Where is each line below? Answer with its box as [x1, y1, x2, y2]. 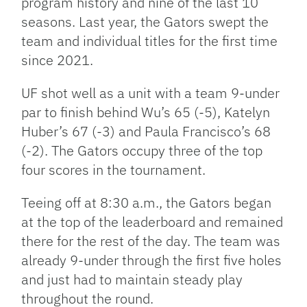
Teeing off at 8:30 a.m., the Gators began [21, 193, 272, 212]
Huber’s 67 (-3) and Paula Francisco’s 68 [21, 122, 271, 141]
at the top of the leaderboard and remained [21, 212, 284, 232]
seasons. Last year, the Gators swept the [21, 12, 269, 32]
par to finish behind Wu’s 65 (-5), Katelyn [21, 103, 271, 122]
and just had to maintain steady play [21, 270, 243, 289]
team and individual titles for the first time [21, 32, 278, 51]
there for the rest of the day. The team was [21, 232, 281, 251]
